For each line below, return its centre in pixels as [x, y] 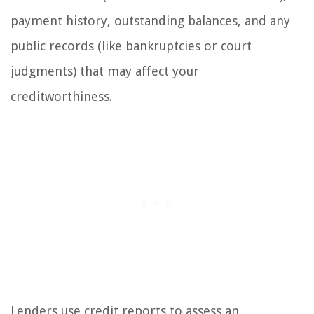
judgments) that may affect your [105, 71]
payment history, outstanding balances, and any [150, 20]
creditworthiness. [61, 96]
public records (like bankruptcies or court [131, 46]
